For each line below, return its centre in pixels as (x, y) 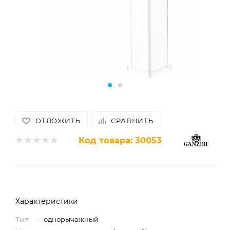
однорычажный (71, 219)
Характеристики (47, 201)
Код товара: (106, 140)
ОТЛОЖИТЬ (58, 121)
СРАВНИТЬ (132, 121)
